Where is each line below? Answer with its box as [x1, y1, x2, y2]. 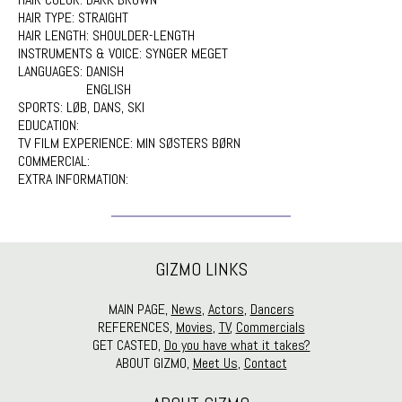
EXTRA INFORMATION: [18, 170, 132, 188]
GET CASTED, [92, 336, 164, 354]
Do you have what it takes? [163, 336, 310, 354]
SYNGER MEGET [145, 44, 228, 63]
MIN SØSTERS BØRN [136, 134, 240, 153]
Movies [175, 318, 213, 336]
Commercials [235, 318, 305, 336]
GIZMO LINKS [154, 258, 248, 281]
